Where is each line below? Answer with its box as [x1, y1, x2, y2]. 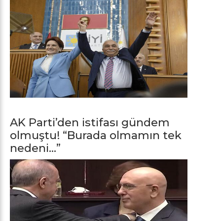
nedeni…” [10, 141, 61, 155]
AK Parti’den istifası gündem [10, 115, 170, 130]
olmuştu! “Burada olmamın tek [10, 128, 182, 143]
